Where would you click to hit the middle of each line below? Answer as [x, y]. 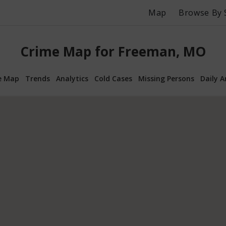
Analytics [72, 78]
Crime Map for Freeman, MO [113, 52]
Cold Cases [113, 78]
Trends [38, 78]
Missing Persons [166, 78]
